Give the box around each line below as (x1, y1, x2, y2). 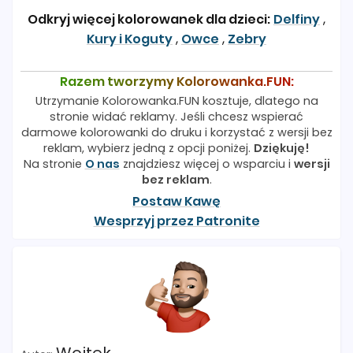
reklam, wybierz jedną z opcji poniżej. (43, 140, 254, 157)
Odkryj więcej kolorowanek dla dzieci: (28, 10, 270, 29)
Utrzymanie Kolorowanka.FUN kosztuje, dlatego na (35, 93, 318, 110)
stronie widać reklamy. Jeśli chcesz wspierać (50, 109, 303, 125)
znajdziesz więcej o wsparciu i (119, 156, 294, 173)
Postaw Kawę (132, 192, 221, 211)
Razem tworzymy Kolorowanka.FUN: (59, 72, 294, 91)
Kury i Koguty (87, 30, 173, 49)
